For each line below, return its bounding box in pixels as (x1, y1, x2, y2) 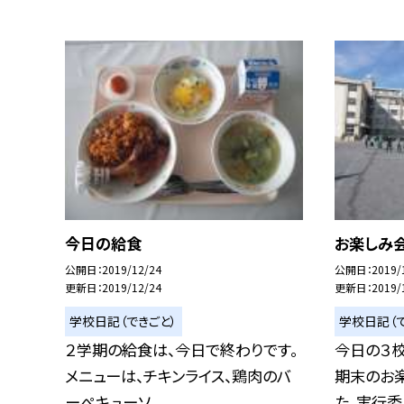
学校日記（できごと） (69, 312, 178, 330)
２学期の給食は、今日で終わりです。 (65, 338, 298, 362)
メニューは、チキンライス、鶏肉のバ (65, 364, 291, 388)
